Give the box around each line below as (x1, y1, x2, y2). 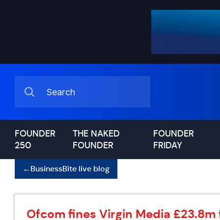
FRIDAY (153, 140, 182, 151)
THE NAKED (73, 128, 120, 139)
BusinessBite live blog (30, 164, 110, 174)
